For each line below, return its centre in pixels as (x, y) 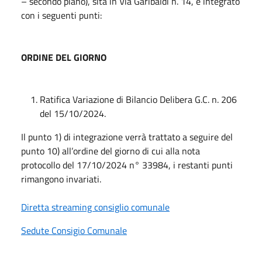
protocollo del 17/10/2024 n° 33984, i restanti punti (127, 165)
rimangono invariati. (61, 179)
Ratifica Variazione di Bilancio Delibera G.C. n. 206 (138, 99)
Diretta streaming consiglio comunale (95, 207)
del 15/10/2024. (73, 113)
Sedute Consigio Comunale (74, 230)
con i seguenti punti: (61, 15)
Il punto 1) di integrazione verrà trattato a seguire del (127, 137)
